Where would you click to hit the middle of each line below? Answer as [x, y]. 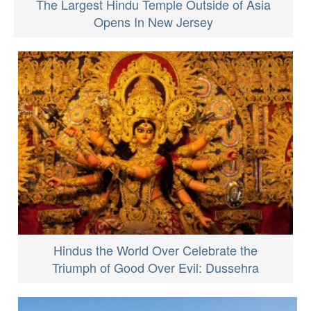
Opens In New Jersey [153, 21]
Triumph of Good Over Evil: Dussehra [155, 267]
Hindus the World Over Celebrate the [155, 250]
